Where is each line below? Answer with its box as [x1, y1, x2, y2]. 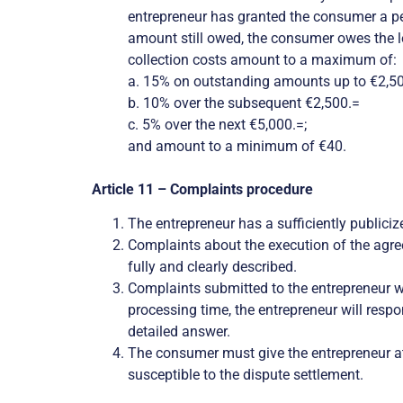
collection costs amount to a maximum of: [128, 51, 397, 69]
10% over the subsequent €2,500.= [143, 94, 360, 112]
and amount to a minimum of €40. [128, 138, 346, 156]
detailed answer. [128, 323, 230, 341]
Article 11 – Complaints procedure [92, 181, 313, 199]
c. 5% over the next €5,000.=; [128, 116, 307, 134]
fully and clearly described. [128, 258, 297, 276]
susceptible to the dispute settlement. [128, 366, 363, 384]
